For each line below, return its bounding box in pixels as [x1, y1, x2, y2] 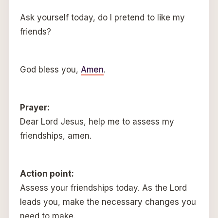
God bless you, [19, 64, 81, 74]
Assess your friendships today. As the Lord [19, 182, 187, 193]
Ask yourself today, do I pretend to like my [19, 12, 185, 22]
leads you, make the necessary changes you [19, 197, 196, 207]
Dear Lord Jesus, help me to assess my [19, 116, 174, 127]
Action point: [19, 168, 74, 179]
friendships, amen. [19, 130, 91, 141]
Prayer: [19, 102, 50, 112]
